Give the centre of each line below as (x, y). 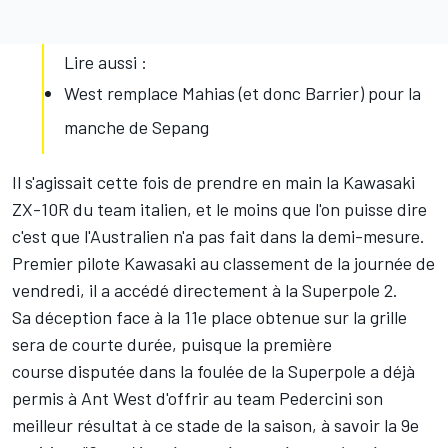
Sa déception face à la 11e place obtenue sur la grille (209, 317)
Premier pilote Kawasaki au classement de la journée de (223, 263)
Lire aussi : (105, 62)
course (38, 371)
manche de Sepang (136, 127)
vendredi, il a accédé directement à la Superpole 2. (205, 290)
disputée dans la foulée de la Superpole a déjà (239, 371)
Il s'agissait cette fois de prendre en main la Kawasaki (213, 182)
